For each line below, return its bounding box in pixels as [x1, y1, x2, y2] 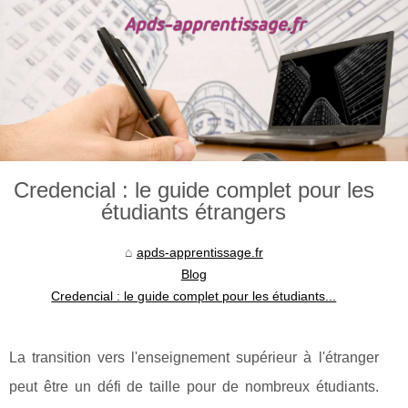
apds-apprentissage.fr [136, 245, 263, 260]
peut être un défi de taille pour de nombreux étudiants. [9, 379, 379, 395]
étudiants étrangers [101, 199, 287, 225]
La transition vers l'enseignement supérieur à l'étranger [9, 350, 379, 366]
